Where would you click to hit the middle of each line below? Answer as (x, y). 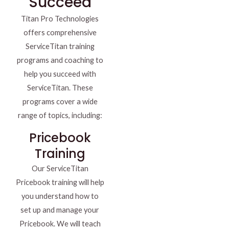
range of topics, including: (60, 116)
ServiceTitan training (60, 47)
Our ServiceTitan (60, 169)
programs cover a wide (60, 102)
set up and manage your (60, 210)
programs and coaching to (60, 60)
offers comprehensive (60, 33)
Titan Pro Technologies (60, 19)
